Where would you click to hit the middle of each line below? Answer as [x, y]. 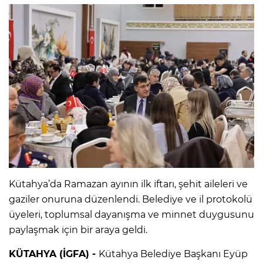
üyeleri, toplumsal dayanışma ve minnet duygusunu [131, 214]
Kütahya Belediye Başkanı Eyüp [173, 254]
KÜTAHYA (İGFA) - [54, 254]
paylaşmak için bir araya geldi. [78, 230]
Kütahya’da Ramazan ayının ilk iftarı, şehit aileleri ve [128, 184]
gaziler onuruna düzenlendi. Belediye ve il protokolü [131, 199]
